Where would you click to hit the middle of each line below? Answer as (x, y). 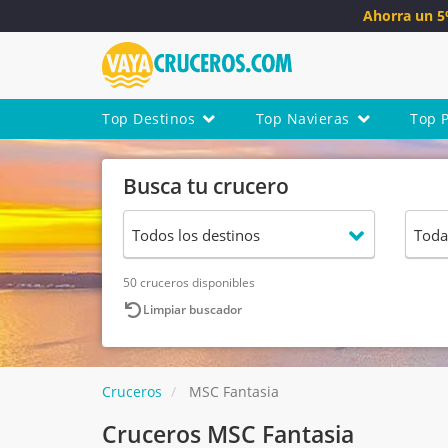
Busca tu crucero (206, 186)
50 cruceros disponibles (189, 283)
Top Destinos (148, 119)
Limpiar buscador (192, 310)
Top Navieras (302, 119)
